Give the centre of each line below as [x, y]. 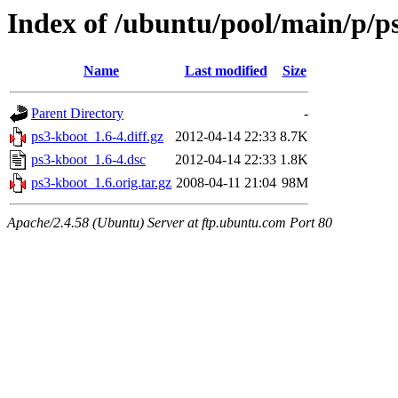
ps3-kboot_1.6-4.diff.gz [97, 137]
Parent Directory [77, 114]
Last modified [226, 71]
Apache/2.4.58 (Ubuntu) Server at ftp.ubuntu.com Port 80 [170, 223]
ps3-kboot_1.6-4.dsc [88, 160]
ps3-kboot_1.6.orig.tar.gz [101, 183]
